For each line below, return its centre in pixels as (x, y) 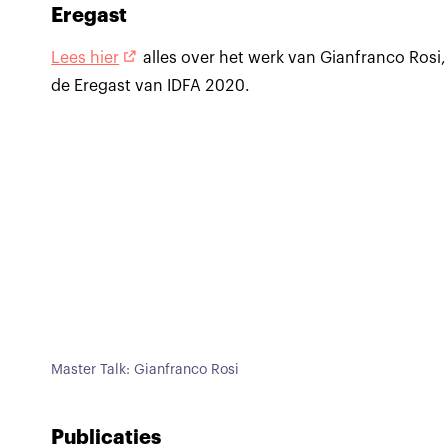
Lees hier (85, 58)
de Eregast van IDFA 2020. (153, 86)
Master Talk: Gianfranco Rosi (145, 369)
